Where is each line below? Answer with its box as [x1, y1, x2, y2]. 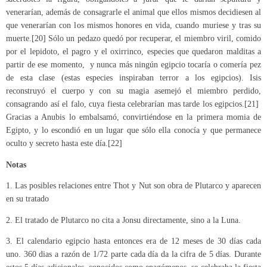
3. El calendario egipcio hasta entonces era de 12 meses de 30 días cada [6, 237, 261, 246]
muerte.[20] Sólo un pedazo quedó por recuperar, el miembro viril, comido [6, 34, 261, 44]
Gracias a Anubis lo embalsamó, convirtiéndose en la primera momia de [6, 113, 261, 122]
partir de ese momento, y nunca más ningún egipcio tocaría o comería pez [6, 60, 261, 70]
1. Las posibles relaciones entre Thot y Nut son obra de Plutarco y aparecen [6, 181, 261, 191]
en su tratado [6, 194, 49, 204]
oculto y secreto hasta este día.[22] [6, 139, 122, 148]
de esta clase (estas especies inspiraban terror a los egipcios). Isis [6, 73, 261, 83]
